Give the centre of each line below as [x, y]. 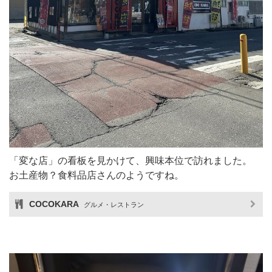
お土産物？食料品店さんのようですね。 [97, 175]
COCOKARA [55, 204]
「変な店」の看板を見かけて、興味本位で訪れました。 [131, 160]
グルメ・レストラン [114, 204]
